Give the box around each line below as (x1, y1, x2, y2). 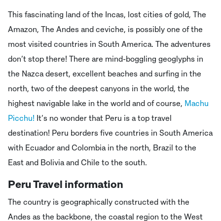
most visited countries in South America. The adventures (8, 39, 211, 49)
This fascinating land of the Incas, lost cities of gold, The (8, 9, 206, 20)
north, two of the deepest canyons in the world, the (8, 83, 189, 94)
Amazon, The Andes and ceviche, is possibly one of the (8, 24, 203, 35)
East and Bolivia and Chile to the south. (8, 157, 147, 168)
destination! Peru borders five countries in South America (8, 128, 213, 138)
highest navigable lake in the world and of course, (8, 98, 184, 109)
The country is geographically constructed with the (8, 197, 189, 207)
